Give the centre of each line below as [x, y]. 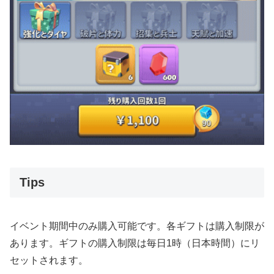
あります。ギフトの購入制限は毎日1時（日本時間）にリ [135, 243]
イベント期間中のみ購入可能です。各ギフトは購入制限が [137, 226]
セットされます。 [49, 260]
